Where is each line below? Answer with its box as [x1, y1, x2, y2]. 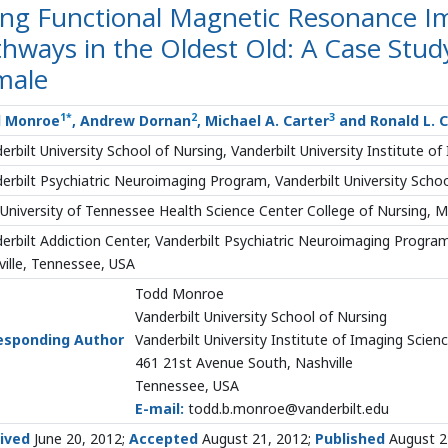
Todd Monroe [135, 284, 224, 303]
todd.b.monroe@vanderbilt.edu [184, 399, 389, 418]
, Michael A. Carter [197, 111, 329, 130]
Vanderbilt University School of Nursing [135, 307, 387, 326]
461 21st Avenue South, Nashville [135, 353, 353, 372]
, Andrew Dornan [72, 111, 191, 130]
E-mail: [135, 399, 184, 418]
